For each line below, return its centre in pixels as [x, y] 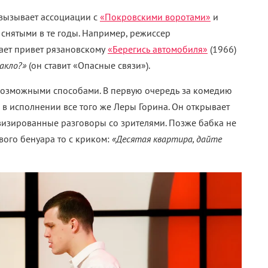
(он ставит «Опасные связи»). [88, 65]
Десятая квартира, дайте [169, 139]
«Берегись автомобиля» [158, 49]
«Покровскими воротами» [155, 17]
